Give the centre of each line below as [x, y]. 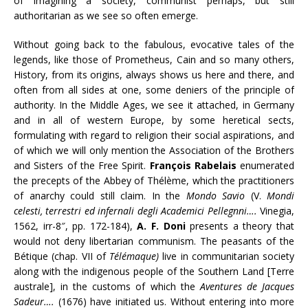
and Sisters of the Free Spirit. [82, 165]
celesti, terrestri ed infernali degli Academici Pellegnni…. [137, 211]
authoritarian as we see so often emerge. [106, 15]
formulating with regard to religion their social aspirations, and [154, 135]
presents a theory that [240, 226]
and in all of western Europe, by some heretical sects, [154, 120]
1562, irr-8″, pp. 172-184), [76, 226]
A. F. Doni [161, 226]
